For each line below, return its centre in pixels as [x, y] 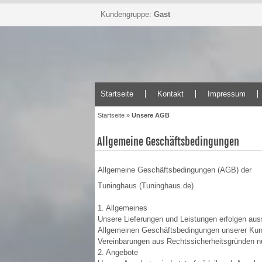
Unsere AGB [151, 115]
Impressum [227, 94]
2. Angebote [118, 252]
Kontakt [170, 94]
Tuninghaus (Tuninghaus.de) [146, 186]
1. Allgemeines [123, 208]
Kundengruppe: [127, 14]
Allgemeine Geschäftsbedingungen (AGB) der [175, 170]
